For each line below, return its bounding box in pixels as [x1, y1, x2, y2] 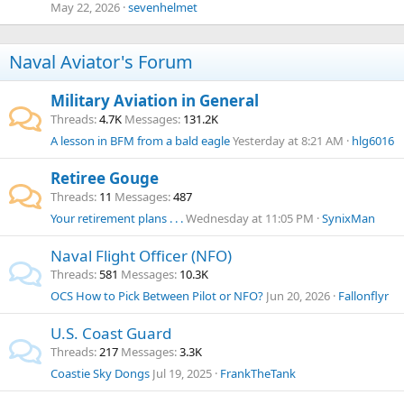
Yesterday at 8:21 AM [233, 133, 344, 149]
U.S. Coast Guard [50, 323, 171, 344]
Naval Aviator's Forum [9, 50, 193, 74]
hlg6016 [352, 133, 394, 149]
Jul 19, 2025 [152, 365, 212, 381]
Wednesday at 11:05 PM [186, 210, 314, 226]
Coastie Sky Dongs [50, 365, 150, 381]
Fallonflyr [338, 288, 389, 304]
